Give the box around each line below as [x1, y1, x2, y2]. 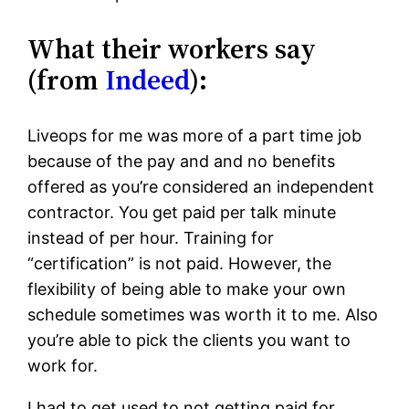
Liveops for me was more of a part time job [27, 126, 362, 146]
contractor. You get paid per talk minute [27, 203, 337, 223]
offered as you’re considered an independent [27, 177, 375, 197]
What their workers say [27, 30, 317, 68]
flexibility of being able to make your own [27, 279, 347, 299]
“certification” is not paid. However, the [27, 254, 332, 274]
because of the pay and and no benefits [27, 152, 336, 172]
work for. [27, 356, 99, 376]
